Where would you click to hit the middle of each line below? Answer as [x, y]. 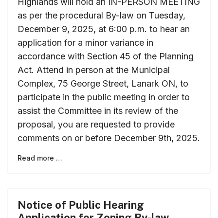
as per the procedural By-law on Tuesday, [101, 15]
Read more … [40, 158]
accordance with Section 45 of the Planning [106, 56]
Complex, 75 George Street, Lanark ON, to [103, 83]
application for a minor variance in [85, 42]
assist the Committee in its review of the [98, 110]
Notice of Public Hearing [81, 205]
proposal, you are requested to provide [96, 124]
